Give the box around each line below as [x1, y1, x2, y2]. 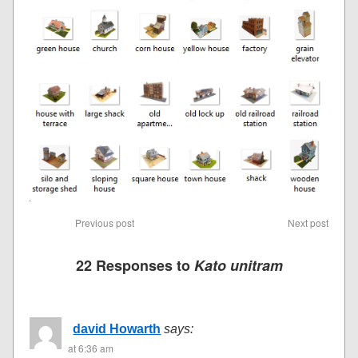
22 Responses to [75, 255, 194, 276]
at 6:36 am [68, 341, 114, 356]
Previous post [74, 216, 134, 230]
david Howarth [73, 322, 161, 336]
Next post [287, 216, 328, 230]
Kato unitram [193, 255, 283, 276]
